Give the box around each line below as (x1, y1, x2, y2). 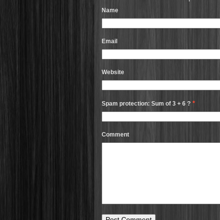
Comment (102, 131, 129, 138)
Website (102, 69, 124, 76)
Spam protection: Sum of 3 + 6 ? (102, 100, 191, 107)
